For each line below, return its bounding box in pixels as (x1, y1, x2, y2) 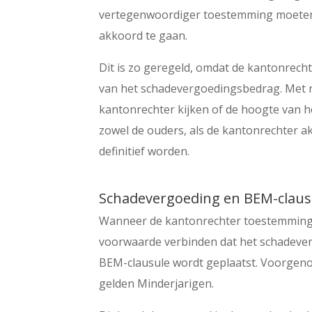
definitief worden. (99, 143, 190, 159)
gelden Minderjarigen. (99, 275, 214, 291)
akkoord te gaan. (99, 27, 188, 43)
